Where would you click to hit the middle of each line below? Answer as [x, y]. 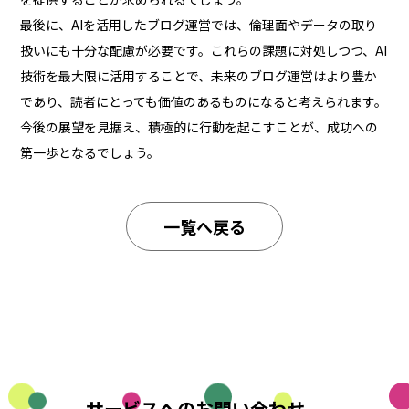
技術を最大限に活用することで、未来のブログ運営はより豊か [199, 75]
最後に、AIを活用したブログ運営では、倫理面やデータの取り [199, 24]
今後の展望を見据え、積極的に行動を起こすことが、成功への [199, 126]
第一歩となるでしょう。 [90, 152]
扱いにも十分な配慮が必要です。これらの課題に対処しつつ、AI [204, 50]
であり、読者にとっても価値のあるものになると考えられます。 [204, 101]
